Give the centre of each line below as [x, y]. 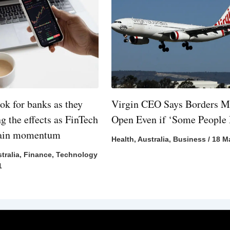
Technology [76, 155]
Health [123, 139]
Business [190, 139]
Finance [37, 155]
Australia [154, 139]
